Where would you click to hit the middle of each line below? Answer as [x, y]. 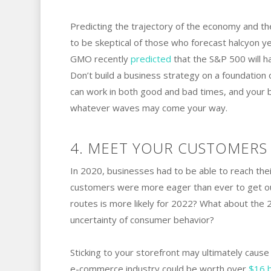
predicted [151, 58]
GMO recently [100, 58]
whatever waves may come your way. [149, 107]
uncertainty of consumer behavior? [142, 219]
